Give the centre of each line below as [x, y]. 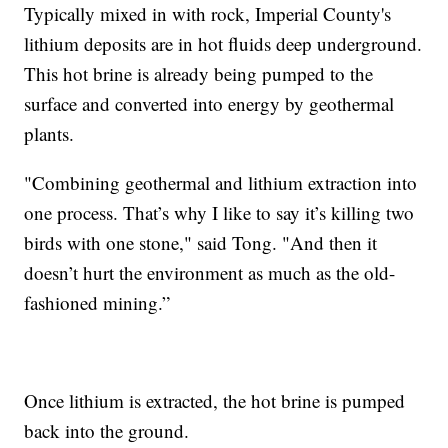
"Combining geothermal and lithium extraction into [221, 182]
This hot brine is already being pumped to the [199, 73]
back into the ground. [107, 430]
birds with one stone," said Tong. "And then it [201, 242]
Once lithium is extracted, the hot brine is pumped [215, 400]
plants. [49, 133]
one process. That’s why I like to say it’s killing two [219, 212]
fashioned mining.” [97, 302]
